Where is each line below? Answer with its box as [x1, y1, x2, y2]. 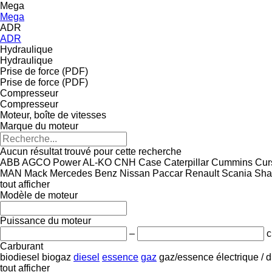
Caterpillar [164, 157, 209, 168]
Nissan [120, 168, 150, 178]
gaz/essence [159, 251, 214, 262]
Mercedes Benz [50, 168, 117, 178]
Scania [222, 168, 252, 178]
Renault [185, 168, 219, 178]
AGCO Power [22, 157, 81, 168]
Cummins [211, 157, 253, 168]
